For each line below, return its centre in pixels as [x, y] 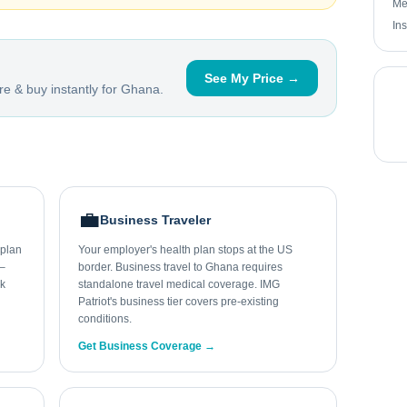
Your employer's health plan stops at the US [186, 250]
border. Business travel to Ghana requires [181, 267]
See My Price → [252, 78]
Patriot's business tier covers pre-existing [179, 302]
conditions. [105, 319]
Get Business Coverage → [147, 346]
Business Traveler [156, 220]
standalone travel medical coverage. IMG [179, 284]
